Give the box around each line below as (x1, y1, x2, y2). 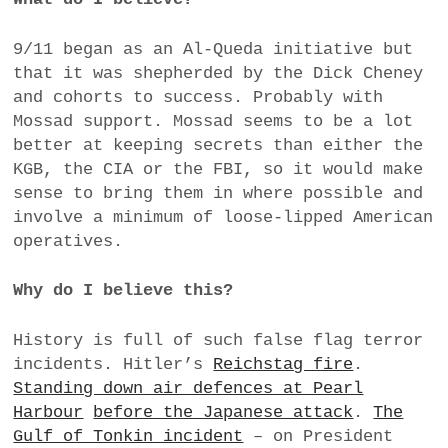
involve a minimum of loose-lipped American (13, 207, 434, 227)
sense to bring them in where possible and (13, 183, 424, 203)
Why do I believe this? (13, 281, 234, 301)
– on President (243, 426, 394, 446)
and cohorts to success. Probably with (13, 87, 384, 107)
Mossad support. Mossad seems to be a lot (13, 111, 414, 131)
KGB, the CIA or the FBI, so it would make (13, 159, 424, 179)
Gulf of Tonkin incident (13, 426, 244, 446)
